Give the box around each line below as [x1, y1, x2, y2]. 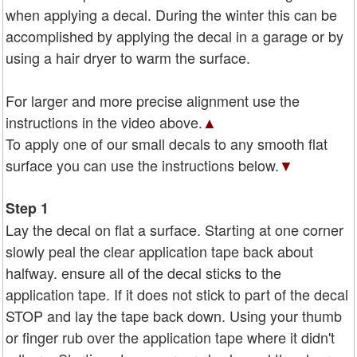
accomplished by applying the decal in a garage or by [6, 25, 343, 47]
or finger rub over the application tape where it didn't [6, 327, 335, 348]
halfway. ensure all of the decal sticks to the [6, 262, 281, 284]
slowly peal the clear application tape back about [6, 241, 313, 262]
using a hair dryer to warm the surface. [6, 47, 250, 69]
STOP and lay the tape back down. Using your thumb [6, 305, 342, 327]
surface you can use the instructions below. [6, 155, 279, 176]
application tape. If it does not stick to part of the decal [6, 284, 348, 305]
